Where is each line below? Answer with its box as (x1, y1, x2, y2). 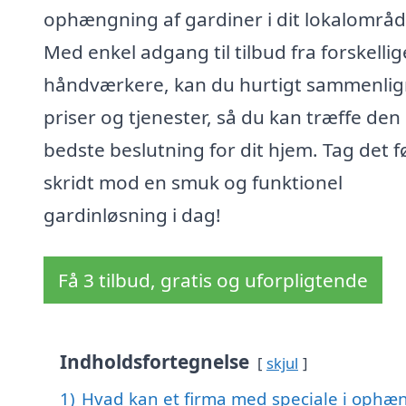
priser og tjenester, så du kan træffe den (43, 104, 401, 130)
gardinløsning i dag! (43, 202, 221, 228)
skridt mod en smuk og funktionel (43, 169, 343, 196)
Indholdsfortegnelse (60, 349, 249, 375)
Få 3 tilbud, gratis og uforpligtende (58, 267, 368, 294)
